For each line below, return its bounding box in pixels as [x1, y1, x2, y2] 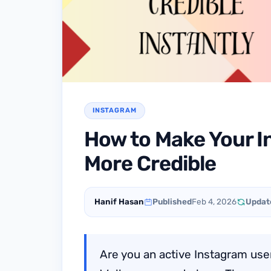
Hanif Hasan [94, 197, 144, 207]
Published [152, 197, 192, 207]
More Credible [84, 151, 216, 177]
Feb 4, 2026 [192, 197, 237, 207]
